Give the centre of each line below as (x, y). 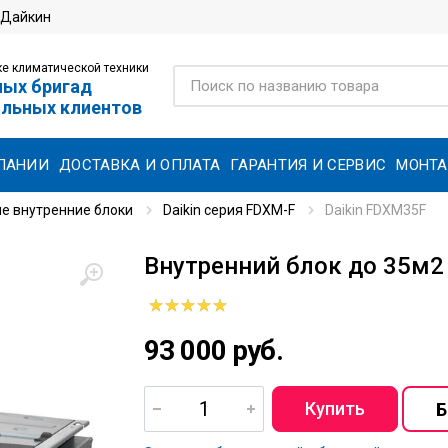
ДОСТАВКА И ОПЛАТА (140, 164)
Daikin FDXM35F (375, 210)
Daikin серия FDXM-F (229, 210)
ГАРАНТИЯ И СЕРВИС (308, 164)
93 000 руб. (213, 350)
